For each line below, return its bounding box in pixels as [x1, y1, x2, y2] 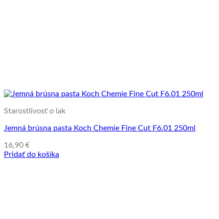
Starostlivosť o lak [4, 107, 66, 115]
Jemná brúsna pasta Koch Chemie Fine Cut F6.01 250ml [4, 124, 196, 132]
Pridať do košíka [4, 150, 59, 158]
